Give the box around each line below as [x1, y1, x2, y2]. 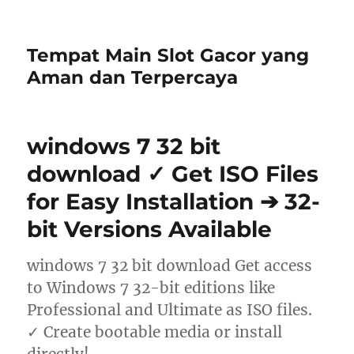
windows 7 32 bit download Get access [27, 256, 313, 275]
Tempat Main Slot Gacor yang [27, 44, 310, 66]
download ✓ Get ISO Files [27, 160, 319, 187]
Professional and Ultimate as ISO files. [27, 300, 313, 319]
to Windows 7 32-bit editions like [27, 278, 276, 297]
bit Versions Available [27, 216, 273, 243]
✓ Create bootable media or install [27, 322, 283, 341]
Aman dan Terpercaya [27, 66, 239, 88]
